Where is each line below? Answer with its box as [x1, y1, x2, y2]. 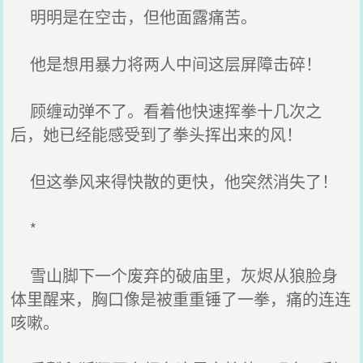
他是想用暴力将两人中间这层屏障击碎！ [11, 52, 322, 75]
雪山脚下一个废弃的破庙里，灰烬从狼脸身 [11, 263, 339, 287]
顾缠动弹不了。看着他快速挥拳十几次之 [11, 99, 322, 122]
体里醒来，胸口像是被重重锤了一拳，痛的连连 [11, 287, 352, 310]
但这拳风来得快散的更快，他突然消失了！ [11, 169, 339, 193]
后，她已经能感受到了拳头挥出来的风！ [11, 122, 303, 146]
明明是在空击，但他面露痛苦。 [11, 5, 258, 28]
